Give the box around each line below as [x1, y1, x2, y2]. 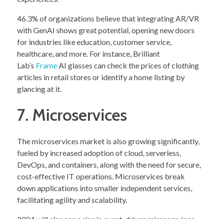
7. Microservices [17, 105, 127, 125]
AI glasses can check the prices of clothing [57, 61, 199, 70]
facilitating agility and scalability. [17, 195, 127, 205]
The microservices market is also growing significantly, [17, 136, 199, 146]
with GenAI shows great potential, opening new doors [17, 25, 195, 35]
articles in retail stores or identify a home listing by [17, 72, 185, 82]
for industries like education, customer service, [17, 37, 172, 47]
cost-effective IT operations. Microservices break [17, 172, 185, 181]
